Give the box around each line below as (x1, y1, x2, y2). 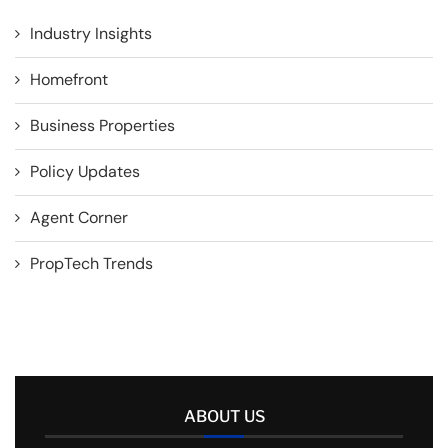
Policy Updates (30, 161, 140, 183)
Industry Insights (30, 23, 152, 45)
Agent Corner (30, 207, 128, 229)
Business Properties (30, 115, 175, 137)
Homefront (30, 69, 108, 91)
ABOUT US (183, 407, 265, 427)
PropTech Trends (30, 253, 153, 275)
